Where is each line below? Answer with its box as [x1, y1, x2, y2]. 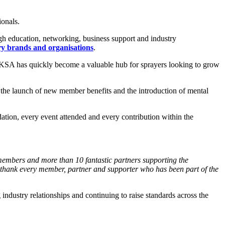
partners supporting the [114, 155, 188, 164]
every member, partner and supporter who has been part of [20, 164, 207, 173]
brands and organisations [7, 43, 93, 52]
